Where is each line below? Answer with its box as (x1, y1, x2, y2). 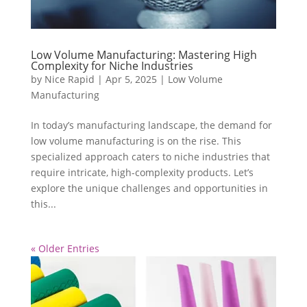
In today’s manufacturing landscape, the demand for (30, 118, 272, 132)
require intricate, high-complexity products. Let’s (30, 165, 254, 179)
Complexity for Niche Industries (30, 58, 193, 73)
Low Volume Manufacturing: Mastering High (30, 47, 257, 62)
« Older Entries (30, 241, 99, 255)
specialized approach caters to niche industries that (30, 149, 270, 163)
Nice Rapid (44, 72, 95, 86)
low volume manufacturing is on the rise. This (30, 134, 241, 147)
